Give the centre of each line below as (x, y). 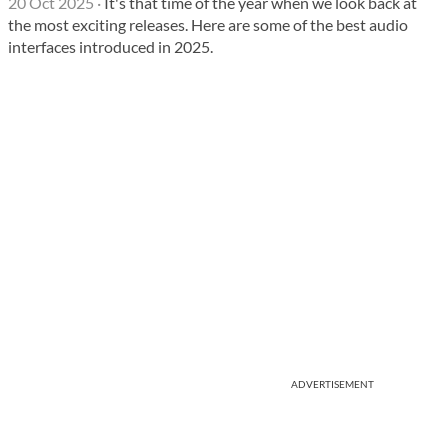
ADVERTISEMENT (332, 384)
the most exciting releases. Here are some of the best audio (208, 24)
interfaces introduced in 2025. (110, 46)
